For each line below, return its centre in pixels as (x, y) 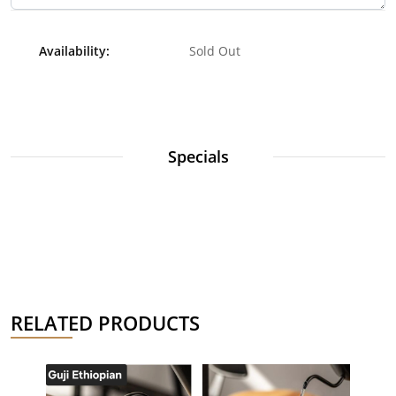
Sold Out (215, 50)
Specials (198, 156)
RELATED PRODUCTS (105, 323)
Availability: (74, 50)
